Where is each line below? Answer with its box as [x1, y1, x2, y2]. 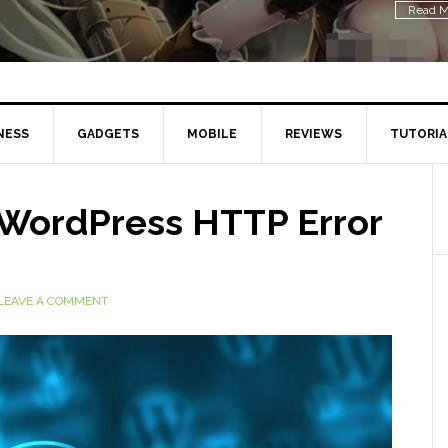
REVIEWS [285, 127, 342, 141]
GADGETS [77, 127, 139, 141]
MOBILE [187, 127, 237, 141]
